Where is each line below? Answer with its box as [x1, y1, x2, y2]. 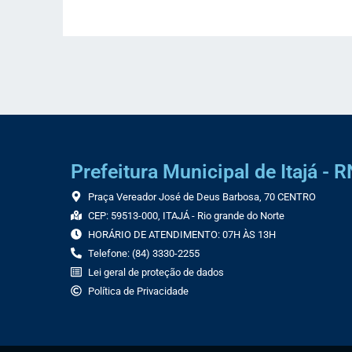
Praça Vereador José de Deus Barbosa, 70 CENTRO [88, 190, 316, 203]
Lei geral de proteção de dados [88, 266, 224, 278]
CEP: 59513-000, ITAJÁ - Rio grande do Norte [88, 209, 284, 222]
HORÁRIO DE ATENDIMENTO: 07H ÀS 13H [88, 228, 276, 240]
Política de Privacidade [88, 284, 189, 297]
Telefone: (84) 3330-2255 [88, 247, 200, 259]
